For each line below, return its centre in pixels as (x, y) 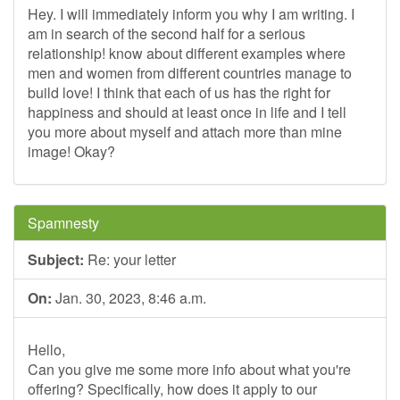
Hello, (46, 350)
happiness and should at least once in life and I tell (187, 112)
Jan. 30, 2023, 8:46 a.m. (129, 298)
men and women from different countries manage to (190, 73)
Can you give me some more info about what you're (189, 369)
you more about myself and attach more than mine (185, 132)
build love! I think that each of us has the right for (179, 92)
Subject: (56, 259)
